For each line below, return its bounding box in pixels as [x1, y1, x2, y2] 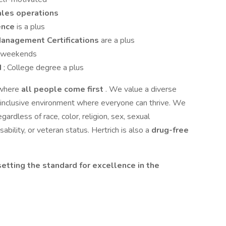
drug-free [151, 125, 189, 136]
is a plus [17, 21, 45, 32]
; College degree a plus [4, 62, 84, 73]
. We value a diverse [105, 84, 177, 95]
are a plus [101, 35, 135, 46]
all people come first [21, 84, 105, 95]
